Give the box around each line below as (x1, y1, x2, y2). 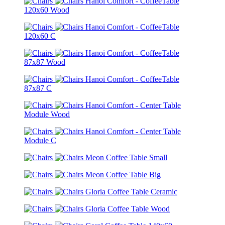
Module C (24, 136, 56, 145)
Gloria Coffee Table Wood (85, 204, 170, 213)
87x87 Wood (24, 57, 65, 66)
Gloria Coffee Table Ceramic (85, 187, 177, 196)
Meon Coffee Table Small (85, 153, 167, 162)
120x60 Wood (24, 5, 69, 14)
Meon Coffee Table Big (85, 170, 161, 179)
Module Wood (24, 109, 70, 119)
